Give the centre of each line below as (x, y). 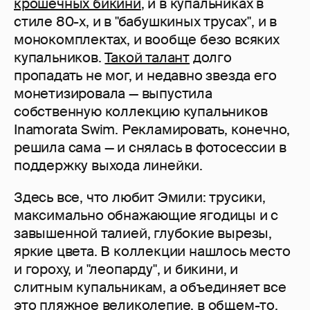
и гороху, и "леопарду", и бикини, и (126, 270)
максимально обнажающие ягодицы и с (146, 216)
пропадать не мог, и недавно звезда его (145, 76)
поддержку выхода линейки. (109, 166)
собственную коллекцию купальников (141, 112)
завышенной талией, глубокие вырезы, (143, 234)
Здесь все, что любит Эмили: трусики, (140, 198)
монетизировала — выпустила (113, 94)
